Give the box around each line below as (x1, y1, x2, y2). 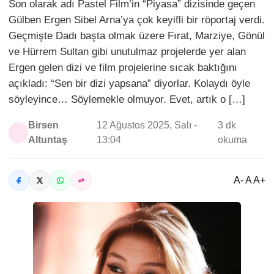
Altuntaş (28, 135, 68, 145)
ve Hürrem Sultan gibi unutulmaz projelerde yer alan (9, 46, 246, 57)
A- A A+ (234, 175, 265, 185)
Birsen (28, 120, 59, 130)
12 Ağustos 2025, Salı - (96, 120, 197, 130)
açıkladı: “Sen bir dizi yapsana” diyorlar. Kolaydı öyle (9, 78, 250, 89)
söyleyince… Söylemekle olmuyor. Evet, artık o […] (9, 94, 245, 105)
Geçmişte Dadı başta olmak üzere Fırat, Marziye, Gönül (9, 30, 265, 42)
